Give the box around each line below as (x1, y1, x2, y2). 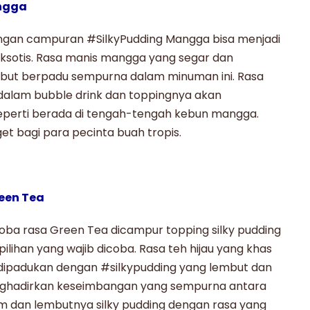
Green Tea (50, 221, 108, 238)
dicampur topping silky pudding (108, 221, 281, 238)
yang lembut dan (176, 259, 272, 275)
